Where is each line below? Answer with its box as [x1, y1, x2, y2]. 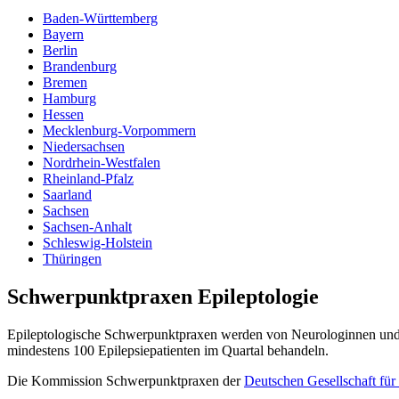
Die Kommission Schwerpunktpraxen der [7, 372, 244, 388]
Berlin [43, 42, 77, 58]
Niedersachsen [43, 138, 125, 154]
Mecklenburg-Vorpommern [43, 122, 196, 138]
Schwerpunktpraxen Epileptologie [7, 284, 319, 308]
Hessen [43, 106, 84, 122]
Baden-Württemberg [43, 10, 158, 26]
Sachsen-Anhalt [43, 218, 132, 234]
